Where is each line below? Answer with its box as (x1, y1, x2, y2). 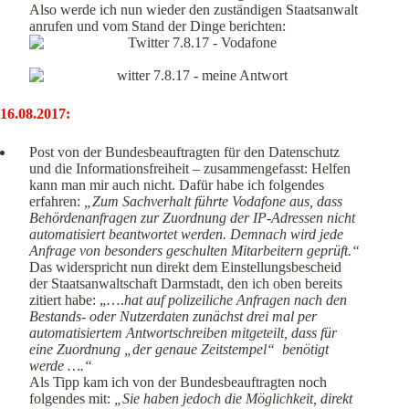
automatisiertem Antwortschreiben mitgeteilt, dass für (29, 325, 337, 341)
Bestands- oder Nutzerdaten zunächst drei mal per (29, 309, 317, 325)
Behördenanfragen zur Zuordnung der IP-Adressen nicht (29, 210, 355, 226)
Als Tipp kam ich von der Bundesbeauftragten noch (29, 374, 327, 391)
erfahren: (29, 194, 84, 210)
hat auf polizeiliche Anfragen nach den (124, 292, 347, 309)
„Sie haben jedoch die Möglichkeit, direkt (114, 391, 352, 407)
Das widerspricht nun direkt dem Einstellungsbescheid (29, 259, 341, 276)
